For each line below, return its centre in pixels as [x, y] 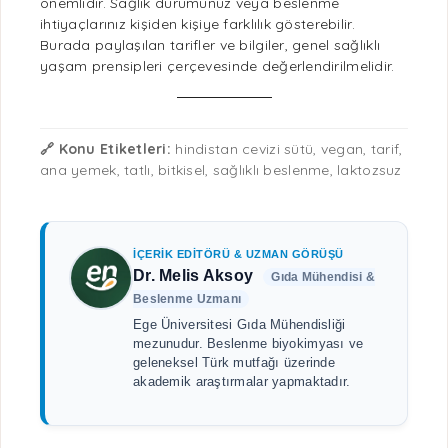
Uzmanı [217, 299]
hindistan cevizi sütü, [246, 149]
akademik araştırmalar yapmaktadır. [242, 381]
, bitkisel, [181, 170]
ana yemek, [82, 170]
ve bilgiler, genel [274, 45]
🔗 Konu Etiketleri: [106, 149]
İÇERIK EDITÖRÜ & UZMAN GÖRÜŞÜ [238, 254]
